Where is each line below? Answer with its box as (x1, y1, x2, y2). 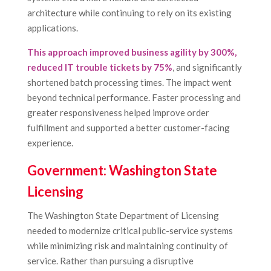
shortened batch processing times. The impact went (27, 77, 232, 88)
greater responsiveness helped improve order (27, 107, 209, 119)
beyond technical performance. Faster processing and (27, 92, 241, 103)
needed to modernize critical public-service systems (27, 225, 233, 237)
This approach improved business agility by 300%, (27, 47, 237, 58)
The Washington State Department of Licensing (27, 210, 219, 221)
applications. (27, 22, 78, 34)
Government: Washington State (27, 162, 217, 179)
